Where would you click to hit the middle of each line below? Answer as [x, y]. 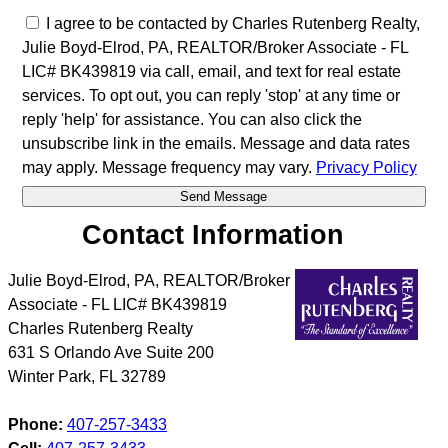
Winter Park [49, 377]
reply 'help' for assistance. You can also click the [191, 119]
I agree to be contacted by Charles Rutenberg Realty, [232, 23]
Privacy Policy [366, 167]
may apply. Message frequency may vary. [168, 167]
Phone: [35, 425]
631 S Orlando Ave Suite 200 [111, 353]
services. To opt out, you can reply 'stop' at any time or [210, 95]
